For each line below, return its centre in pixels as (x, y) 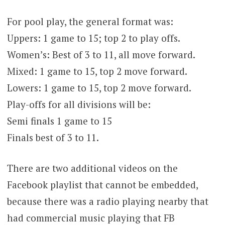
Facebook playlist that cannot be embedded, (102, 185)
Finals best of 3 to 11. (53, 137)
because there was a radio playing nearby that (107, 201)
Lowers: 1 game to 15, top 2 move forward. (99, 87)
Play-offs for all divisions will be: (79, 104)
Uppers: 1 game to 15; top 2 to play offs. (93, 38)
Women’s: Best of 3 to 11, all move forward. (101, 54)
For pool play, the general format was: (90, 21)
